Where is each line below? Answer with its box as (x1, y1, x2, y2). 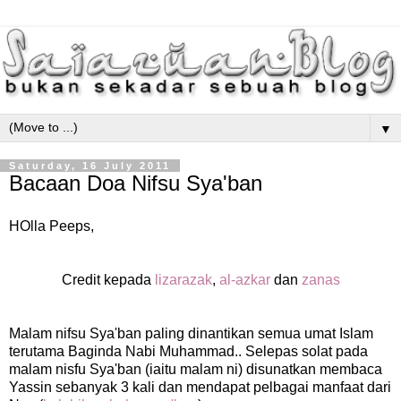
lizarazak (154, 272, 212, 288)
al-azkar (218, 272, 270, 288)
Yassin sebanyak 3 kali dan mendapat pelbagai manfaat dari (9, 380, 391, 396)
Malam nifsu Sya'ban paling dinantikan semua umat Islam (9, 326, 373, 342)
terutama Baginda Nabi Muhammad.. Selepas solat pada (9, 344, 368, 360)
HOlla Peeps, (9, 218, 94, 235)
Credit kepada (61, 272, 155, 288)
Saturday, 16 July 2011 (9, 160, 171, 172)
